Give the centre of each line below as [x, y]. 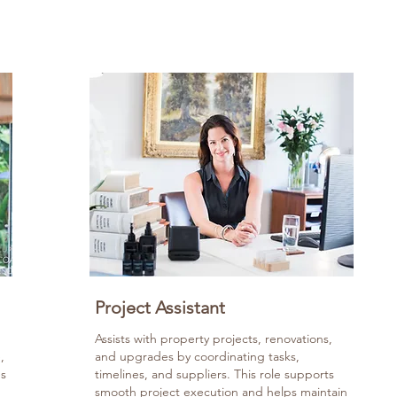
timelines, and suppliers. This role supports [214, 374]
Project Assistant [160, 307]
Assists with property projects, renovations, [214, 339]
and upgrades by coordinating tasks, [197, 356]
